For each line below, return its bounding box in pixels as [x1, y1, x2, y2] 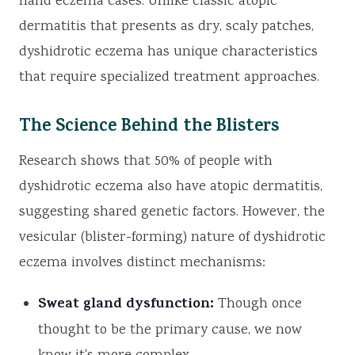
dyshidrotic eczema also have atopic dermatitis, [19, 177, 323, 198]
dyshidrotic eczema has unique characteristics [19, 42, 318, 63]
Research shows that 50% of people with [19, 151, 273, 173]
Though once [214, 294, 302, 315]
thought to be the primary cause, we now [38, 320, 302, 342]
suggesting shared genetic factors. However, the [19, 202, 325, 223]
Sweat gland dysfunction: [38, 293, 214, 318]
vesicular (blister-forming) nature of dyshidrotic [19, 227, 326, 249]
